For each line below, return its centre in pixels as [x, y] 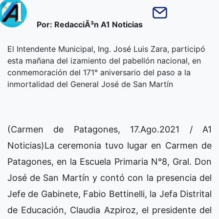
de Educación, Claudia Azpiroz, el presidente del [109, 210]
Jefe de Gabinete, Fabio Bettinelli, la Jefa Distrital [109, 194]
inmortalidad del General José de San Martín [90, 84]
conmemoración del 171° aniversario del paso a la [99, 73]
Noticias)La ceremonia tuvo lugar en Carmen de [109, 146]
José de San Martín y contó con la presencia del [109, 178]
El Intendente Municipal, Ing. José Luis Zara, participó [106, 49]
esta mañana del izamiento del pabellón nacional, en [104, 61]
